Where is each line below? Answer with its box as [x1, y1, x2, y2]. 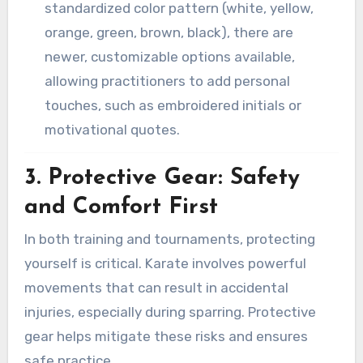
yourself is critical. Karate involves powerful [23, 255, 306, 272]
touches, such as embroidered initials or [45, 97, 302, 114]
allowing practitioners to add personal [45, 73, 291, 90]
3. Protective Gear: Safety [23, 166, 300, 190]
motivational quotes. [45, 122, 181, 139]
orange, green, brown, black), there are [45, 24, 294, 41]
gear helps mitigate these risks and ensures [23, 328, 308, 345]
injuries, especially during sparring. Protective [23, 304, 316, 321]
